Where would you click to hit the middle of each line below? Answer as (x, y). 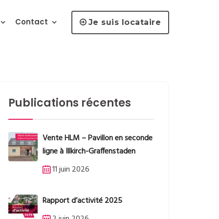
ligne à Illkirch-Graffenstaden (89, 152)
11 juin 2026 (71, 170)
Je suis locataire (124, 22)
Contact (32, 22)
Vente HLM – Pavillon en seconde (98, 139)
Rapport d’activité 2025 (82, 201)
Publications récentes (70, 103)
